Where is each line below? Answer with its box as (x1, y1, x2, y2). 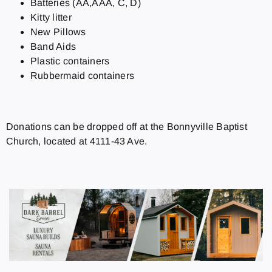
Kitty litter (30, 12, 72, 23)
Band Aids (30, 41, 76, 52)
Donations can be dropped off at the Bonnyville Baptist (5, 121, 247, 132)
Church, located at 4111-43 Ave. (5, 136, 148, 147)
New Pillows (30, 27, 86, 38)
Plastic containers (30, 56, 110, 67)
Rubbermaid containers (30, 70, 135, 81)
